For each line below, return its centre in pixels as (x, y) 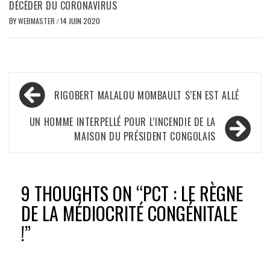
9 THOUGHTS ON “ (82, 193)
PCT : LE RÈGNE (193, 193)
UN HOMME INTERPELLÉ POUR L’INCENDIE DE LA (122, 121)
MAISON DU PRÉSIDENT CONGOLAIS (145, 136)
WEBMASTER (37, 20)
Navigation (50, 88)
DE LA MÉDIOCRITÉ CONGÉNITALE (129, 213)
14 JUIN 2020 (80, 20)
